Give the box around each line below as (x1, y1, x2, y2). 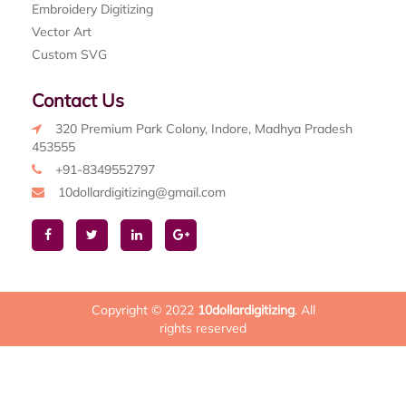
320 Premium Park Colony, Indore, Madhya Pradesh (55, 120, 353, 137)
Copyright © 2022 (91, 301, 198, 318)
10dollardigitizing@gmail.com (58, 183, 226, 200)
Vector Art (32, 23, 92, 40)
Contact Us (32, 88, 124, 111)
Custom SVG (32, 45, 107, 63)
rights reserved (159, 319, 246, 336)
